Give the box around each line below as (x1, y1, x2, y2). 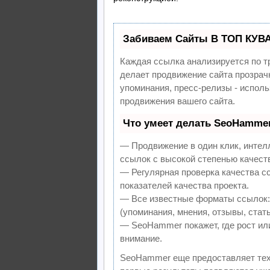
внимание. (120, 233, 162, 244)
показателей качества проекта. (120, 180, 249, 191)
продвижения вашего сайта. (120, 96, 235, 107)
